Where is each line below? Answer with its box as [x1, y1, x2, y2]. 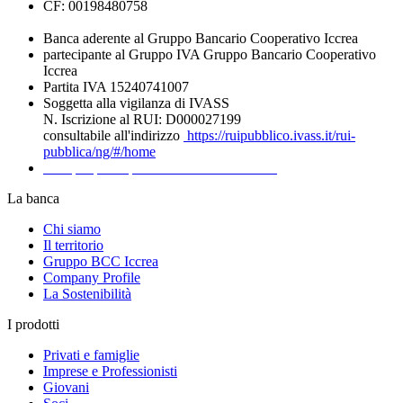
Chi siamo [43, 221, 101, 237]
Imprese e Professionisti [43, 363, 177, 380]
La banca [7, 191, 59, 207]
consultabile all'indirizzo [43, 128, 184, 144]
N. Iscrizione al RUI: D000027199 [43, 112, 241, 128]
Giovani [43, 380, 89, 396]
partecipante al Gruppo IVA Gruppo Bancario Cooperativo [43, 47, 376, 63]
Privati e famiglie [43, 347, 139, 363]
